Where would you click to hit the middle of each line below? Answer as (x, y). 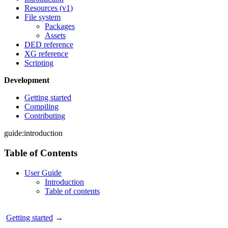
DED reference (49, 45)
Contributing (45, 116)
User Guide (43, 173)
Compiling (41, 107)
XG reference (46, 54)
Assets (55, 36)
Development (27, 80)
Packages (60, 26)
